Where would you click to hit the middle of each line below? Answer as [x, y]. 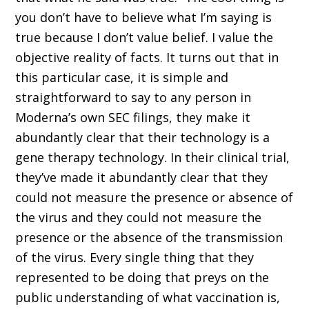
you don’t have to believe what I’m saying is [144, 18]
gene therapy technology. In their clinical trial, [153, 158]
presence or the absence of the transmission [149, 238]
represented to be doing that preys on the [142, 278]
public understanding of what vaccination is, [148, 298]
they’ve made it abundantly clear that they [142, 178]
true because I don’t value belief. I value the [144, 38]
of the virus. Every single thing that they [135, 258]
